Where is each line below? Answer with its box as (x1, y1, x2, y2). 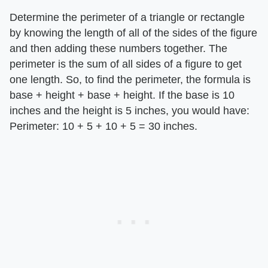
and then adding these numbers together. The (10, 42, 227, 54)
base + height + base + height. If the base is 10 (10, 89, 234, 101)
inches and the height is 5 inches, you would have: (10, 104, 249, 117)
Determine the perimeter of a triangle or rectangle (10, 11, 245, 23)
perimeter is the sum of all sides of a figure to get (10, 57, 242, 70)
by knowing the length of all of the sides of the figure (10, 26, 257, 39)
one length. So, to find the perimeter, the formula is (10, 73, 251, 86)
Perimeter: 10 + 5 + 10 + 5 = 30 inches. (10, 120, 197, 132)
